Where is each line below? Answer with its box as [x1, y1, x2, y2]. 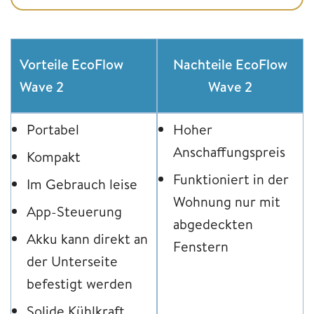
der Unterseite [27, 252, 118, 271]
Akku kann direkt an [27, 229, 148, 249]
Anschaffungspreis [173, 142, 285, 162]
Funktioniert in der [173, 170, 289, 189]
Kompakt [27, 147, 81, 167]
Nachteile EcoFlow [173, 55, 287, 74]
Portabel [27, 120, 79, 139]
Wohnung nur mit [173, 192, 280, 212]
